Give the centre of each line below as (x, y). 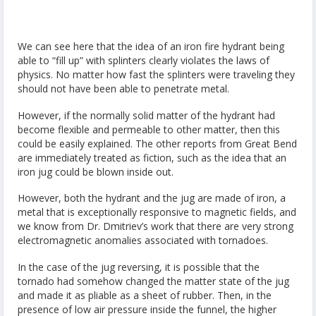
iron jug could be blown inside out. (96, 171)
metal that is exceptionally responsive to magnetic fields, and (157, 212)
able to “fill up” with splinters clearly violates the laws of (144, 61)
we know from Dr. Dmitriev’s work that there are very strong (156, 226)
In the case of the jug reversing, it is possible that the (139, 267)
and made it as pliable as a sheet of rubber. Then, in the (145, 295)
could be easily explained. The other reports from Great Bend (157, 143)
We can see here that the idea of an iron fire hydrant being (151, 47)
